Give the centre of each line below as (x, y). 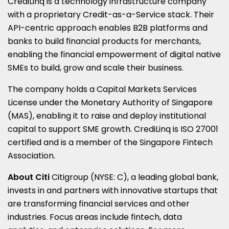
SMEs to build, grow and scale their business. (96, 67)
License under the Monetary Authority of (90, 102)
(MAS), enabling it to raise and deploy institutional (107, 116)
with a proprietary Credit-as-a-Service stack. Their (111, 14)
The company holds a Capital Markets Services (102, 89)
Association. (31, 155)
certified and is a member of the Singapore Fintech (110, 142)
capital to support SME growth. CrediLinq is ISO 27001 (113, 129)
